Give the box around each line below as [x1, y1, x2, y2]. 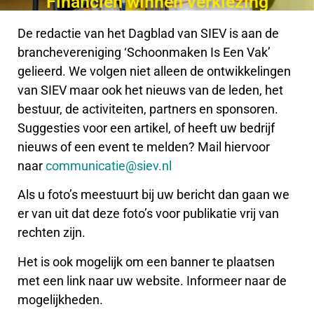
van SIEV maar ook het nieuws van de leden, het [18, 82, 283, 97]
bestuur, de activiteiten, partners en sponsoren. [18, 101, 278, 116]
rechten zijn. [18, 225, 88, 240]
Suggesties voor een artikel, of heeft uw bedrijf [18, 120, 275, 135]
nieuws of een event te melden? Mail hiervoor [18, 139, 270, 154]
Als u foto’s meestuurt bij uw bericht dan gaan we [18, 187, 289, 203]
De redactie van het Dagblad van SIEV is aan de [18, 25, 279, 41]
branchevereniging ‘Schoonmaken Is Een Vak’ [18, 44, 271, 60]
